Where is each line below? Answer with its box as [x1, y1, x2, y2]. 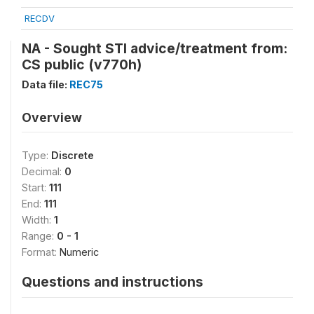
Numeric [60, 246, 99, 258]
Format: [22, 246, 60, 258]
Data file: [22, 78, 69, 90]
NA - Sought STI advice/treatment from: [22, 40, 287, 57]
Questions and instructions [22, 273, 203, 290]
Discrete [51, 149, 94, 161]
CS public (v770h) [22, 56, 142, 73]
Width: [22, 214, 54, 226]
